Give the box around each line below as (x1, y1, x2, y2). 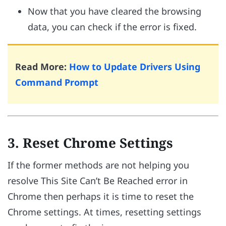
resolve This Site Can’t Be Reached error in (8, 174, 188, 187)
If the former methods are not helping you (8, 158, 189, 171)
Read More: (15, 60, 69, 73)
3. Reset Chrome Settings (8, 133, 173, 152)
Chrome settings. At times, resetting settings (8, 205, 201, 218)
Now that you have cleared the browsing (28, 5, 201, 17)
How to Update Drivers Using (69, 60, 200, 73)
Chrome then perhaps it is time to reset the (8, 190, 194, 202)
